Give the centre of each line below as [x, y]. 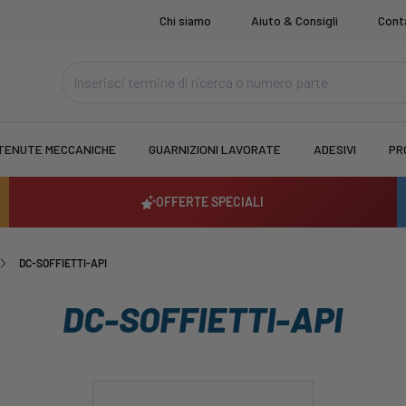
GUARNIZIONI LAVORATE [214, 150]
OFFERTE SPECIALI [210, 202]
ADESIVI [334, 150]
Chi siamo [185, 21]
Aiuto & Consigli [295, 21]
